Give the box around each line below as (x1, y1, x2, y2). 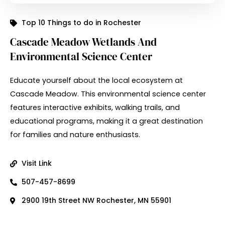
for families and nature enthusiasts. (10, 130, 140, 140)
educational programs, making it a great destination (10, 116, 203, 126)
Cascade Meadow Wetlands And (10, 35, 157, 49)
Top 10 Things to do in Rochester (21, 18, 141, 28)
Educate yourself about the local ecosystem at (10, 75, 183, 85)
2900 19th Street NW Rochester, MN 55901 (21, 195, 171, 205)
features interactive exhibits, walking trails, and (10, 102, 180, 113)
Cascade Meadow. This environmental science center (10, 89, 206, 99)
